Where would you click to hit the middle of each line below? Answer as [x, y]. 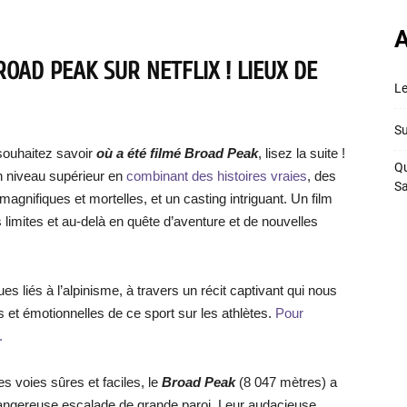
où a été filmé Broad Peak [175, 153]
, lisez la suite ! [302, 153]
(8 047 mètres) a [286, 382]
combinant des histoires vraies [215, 176]
